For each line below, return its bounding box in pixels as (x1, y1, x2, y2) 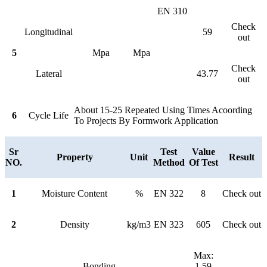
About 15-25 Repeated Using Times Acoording (74, 104, 252, 115)
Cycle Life (29, 110, 69, 120)
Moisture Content (42, 188, 107, 198)
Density (60, 219, 89, 229)
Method (153, 157, 185, 167)
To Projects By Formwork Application (74, 115, 218, 126)
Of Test (188, 157, 218, 167)
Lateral (35, 68, 62, 79)
